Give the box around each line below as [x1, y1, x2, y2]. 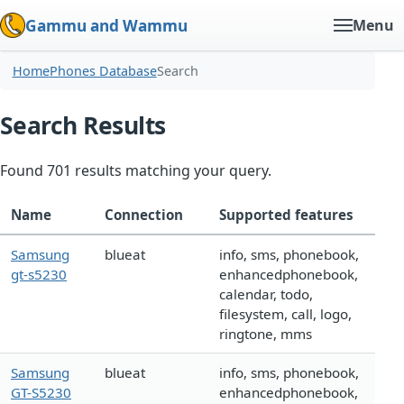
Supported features [219, 206, 353, 225]
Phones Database [49, 62, 157, 80]
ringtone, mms [219, 325, 312, 344]
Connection [105, 206, 183, 225]
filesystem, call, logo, [219, 305, 352, 324]
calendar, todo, [219, 285, 313, 304]
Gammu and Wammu [25, 14, 188, 36]
